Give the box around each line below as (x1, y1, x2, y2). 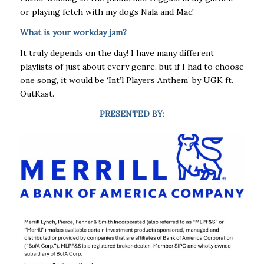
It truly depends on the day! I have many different (19, 47, 214, 58)
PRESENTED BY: (99, 108, 164, 120)
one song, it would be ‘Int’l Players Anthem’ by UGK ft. (19, 74, 233, 85)
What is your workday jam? (19, 27, 127, 38)
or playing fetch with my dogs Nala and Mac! (19, 6, 194, 17)
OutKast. (19, 88, 54, 99)
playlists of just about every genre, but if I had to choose (19, 61, 244, 72)
